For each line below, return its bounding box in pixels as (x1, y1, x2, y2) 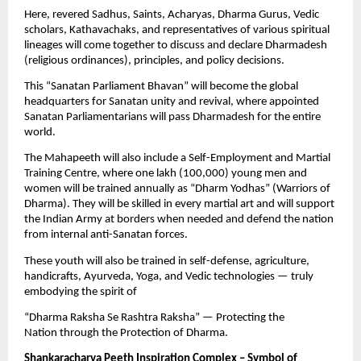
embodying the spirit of (24, 285, 137, 298)
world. (24, 126, 56, 139)
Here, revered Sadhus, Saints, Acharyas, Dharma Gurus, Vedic (24, 8, 319, 21)
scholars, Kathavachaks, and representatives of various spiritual (24, 23, 330, 36)
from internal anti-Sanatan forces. (24, 229, 188, 242)
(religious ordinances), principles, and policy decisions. (24, 54, 284, 67)
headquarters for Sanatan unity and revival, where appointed (24, 95, 319, 108)
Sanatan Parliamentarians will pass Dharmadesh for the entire (24, 110, 321, 123)
